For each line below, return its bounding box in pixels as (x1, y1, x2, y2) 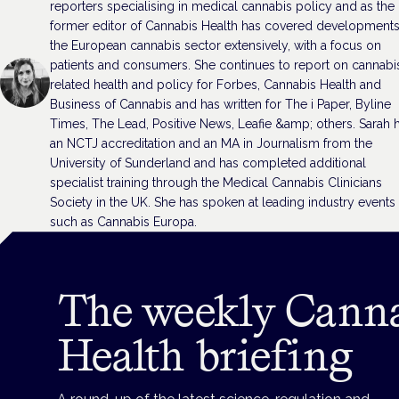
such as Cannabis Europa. (50, 215, 197, 230)
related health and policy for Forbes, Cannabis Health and (50, 77, 381, 93)
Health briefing (57, 330, 354, 382)
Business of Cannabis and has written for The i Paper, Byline (50, 97, 391, 112)
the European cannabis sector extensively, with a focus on (50, 38, 381, 53)
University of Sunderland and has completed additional (50, 156, 366, 171)
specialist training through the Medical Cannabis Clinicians (50, 175, 382, 191)
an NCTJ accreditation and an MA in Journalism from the (50, 136, 372, 151)
